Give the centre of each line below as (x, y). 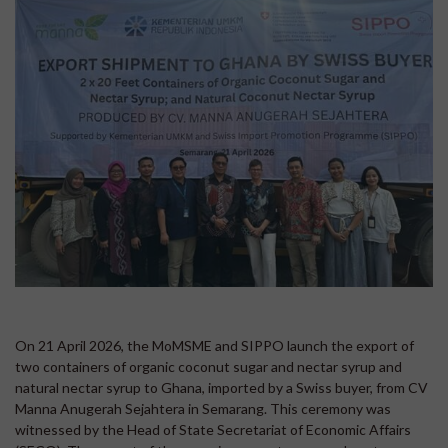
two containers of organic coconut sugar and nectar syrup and (208, 366)
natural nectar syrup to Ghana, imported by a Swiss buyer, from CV (221, 387)
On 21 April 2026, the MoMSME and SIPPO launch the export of (214, 345)
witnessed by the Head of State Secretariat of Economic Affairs (213, 429)
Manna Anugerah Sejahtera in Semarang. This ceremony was (203, 408)
